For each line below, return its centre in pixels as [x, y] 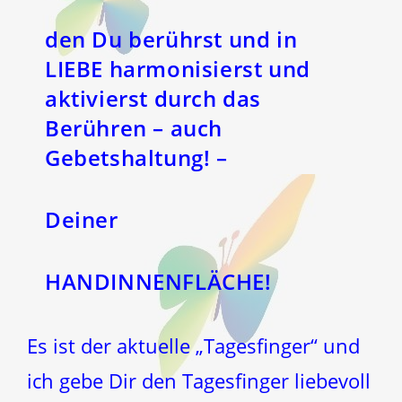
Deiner [82, 219]
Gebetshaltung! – [136, 157]
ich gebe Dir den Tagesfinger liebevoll [199, 380]
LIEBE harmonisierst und [178, 68]
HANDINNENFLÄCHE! [158, 281]
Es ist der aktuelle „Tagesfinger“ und [193, 345]
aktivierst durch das [153, 98]
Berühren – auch [134, 127]
